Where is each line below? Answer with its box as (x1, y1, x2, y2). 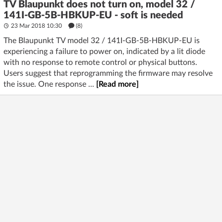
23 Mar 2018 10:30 (9, 23, 63, 29)
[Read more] (96, 80, 139, 88)
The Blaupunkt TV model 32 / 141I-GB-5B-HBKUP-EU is (3, 37, 200, 45)
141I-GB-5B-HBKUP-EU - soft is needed (3, 10, 183, 20)
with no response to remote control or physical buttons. (3, 58, 197, 66)
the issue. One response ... (3, 80, 96, 88)
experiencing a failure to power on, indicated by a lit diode (3, 48, 205, 55)
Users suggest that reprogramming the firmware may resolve (3, 69, 213, 77)
